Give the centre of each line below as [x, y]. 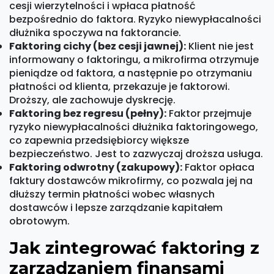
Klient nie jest [220, 46]
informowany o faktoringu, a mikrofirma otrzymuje [134, 60]
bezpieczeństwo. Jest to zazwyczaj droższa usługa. [136, 154]
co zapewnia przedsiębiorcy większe [99, 141]
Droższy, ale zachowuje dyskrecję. [92, 100]
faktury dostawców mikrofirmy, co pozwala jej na [131, 181]
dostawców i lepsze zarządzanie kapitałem [116, 208]
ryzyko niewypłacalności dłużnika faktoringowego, [134, 127]
